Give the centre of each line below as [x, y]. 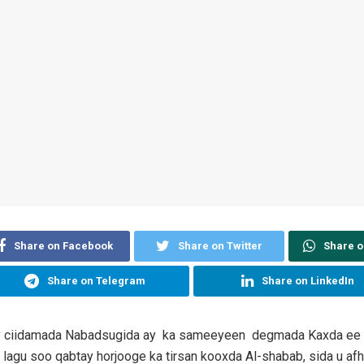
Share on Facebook [64, 246]
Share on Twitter [220, 246]
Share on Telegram [96, 281]
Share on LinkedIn [308, 281]
